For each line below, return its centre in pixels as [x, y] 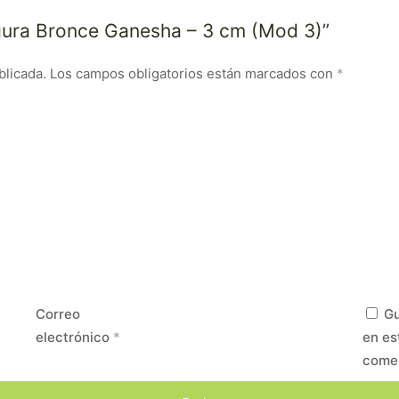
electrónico [75, 337]
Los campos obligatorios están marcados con [193, 73]
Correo [58, 314]
